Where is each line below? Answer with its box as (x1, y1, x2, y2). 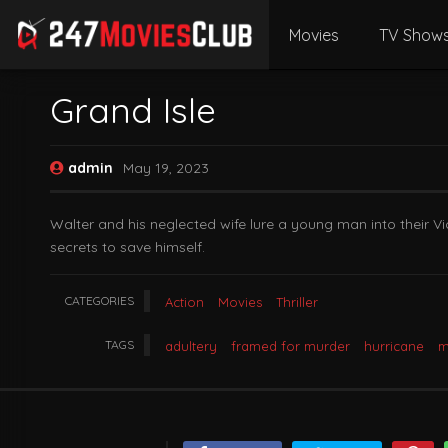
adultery (165, 338, 217, 354)
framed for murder (231, 338, 350, 354)
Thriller (276, 294, 318, 310)
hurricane (364, 338, 424, 354)
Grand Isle (50, 88, 216, 132)
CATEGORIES (65, 293, 134, 308)
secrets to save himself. (50, 238, 205, 256)
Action (165, 294, 204, 310)
